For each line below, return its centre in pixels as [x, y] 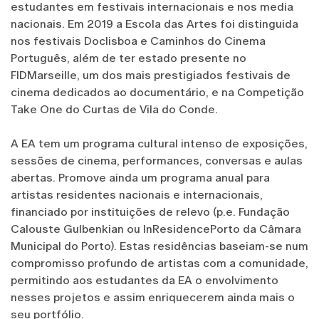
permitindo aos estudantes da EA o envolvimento [145, 280]
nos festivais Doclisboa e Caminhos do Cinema [138, 41]
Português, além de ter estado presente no [129, 58]
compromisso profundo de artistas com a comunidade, [159, 263]
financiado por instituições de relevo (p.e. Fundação [150, 211]
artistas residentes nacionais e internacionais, [137, 194]
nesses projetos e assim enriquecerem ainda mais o [153, 297]
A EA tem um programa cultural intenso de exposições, [159, 143]
